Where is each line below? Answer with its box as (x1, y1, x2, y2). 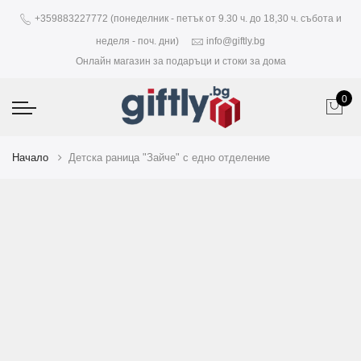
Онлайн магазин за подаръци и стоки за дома (75, 56, 286, 67)
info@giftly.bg (206, 35, 265, 48)
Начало (12, 151, 48, 164)
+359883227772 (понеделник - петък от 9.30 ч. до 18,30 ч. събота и (32, 13, 342, 25)
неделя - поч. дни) (96, 35, 179, 48)
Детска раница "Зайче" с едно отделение (68, 151, 270, 164)
